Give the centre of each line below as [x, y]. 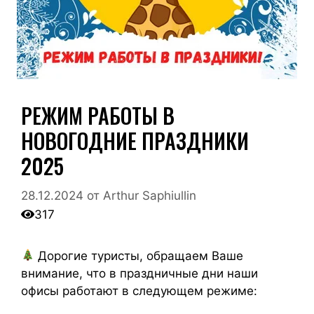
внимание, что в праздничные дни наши [139, 273]
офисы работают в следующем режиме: [139, 291]
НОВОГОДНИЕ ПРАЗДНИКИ [135, 141]
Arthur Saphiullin [150, 195]
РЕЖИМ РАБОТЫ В [98, 115]
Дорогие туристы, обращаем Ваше [139, 255]
